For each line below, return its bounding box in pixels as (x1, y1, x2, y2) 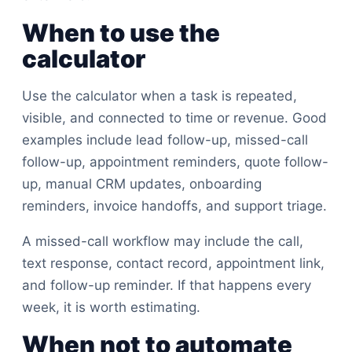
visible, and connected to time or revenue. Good (22, 110, 327, 126)
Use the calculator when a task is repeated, (22, 88, 297, 104)
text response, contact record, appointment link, (22, 255, 324, 271)
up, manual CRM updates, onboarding (22, 176, 262, 192)
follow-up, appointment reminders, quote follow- (22, 154, 328, 170)
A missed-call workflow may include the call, (22, 233, 303, 249)
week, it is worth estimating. (22, 299, 200, 315)
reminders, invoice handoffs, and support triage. (22, 198, 327, 214)
